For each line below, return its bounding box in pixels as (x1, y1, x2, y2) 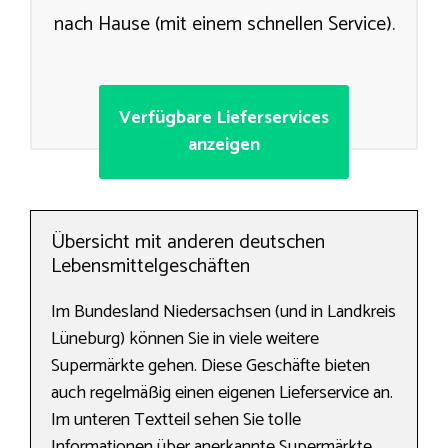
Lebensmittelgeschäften (51, 250, 250, 284)
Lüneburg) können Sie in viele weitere (51, 324, 319, 355)
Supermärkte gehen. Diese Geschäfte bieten (51, 351, 370, 382)
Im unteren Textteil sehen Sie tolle (51, 405, 301, 436)
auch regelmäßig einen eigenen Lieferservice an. (51, 378, 393, 409)
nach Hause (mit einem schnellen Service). (53, 8, 395, 42)
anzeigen (188, 130, 260, 161)
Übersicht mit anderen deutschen (51, 226, 325, 260)
